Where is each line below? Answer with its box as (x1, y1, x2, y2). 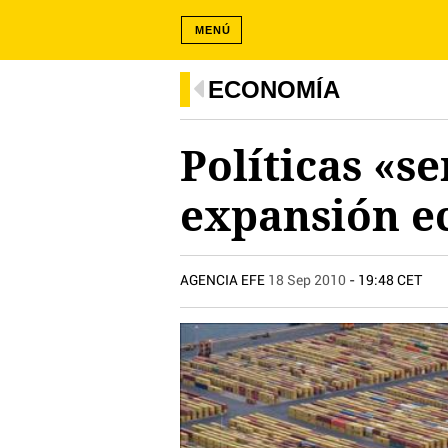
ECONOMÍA (208, 76, 340, 103)
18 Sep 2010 (268, 274, 346, 288)
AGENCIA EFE (180, 274, 268, 288)
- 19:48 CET (346, 274, 422, 288)
